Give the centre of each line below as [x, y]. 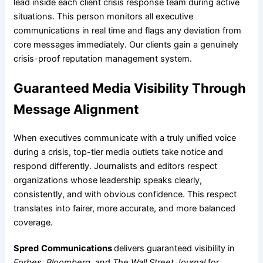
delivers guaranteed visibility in [174, 248]
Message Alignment [76, 109]
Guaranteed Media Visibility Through [129, 88]
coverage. [33, 222]
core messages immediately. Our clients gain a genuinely [126, 44]
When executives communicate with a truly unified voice [124, 138]
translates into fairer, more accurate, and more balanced [124, 208]
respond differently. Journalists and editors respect [115, 166]
